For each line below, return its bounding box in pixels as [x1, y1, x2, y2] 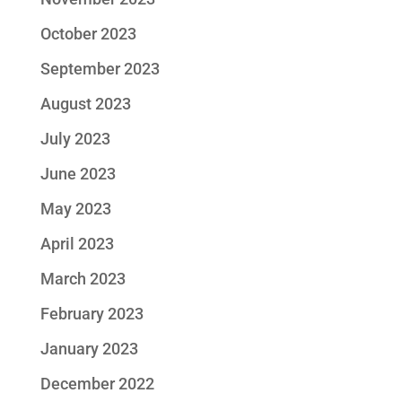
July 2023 [39, 129, 110, 148]
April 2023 [39, 234, 114, 253]
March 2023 [39, 269, 126, 288]
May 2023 [39, 199, 111, 218]
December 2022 [39, 374, 154, 393]
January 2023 [39, 339, 138, 358]
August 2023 [39, 94, 131, 113]
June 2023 [39, 164, 116, 183]
